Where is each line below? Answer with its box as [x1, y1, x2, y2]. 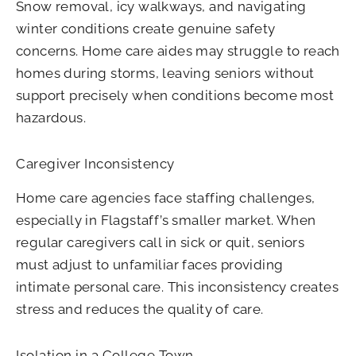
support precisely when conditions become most [16, 87, 334, 104]
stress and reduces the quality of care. [16, 300, 264, 317]
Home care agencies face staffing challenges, [16, 189, 315, 206]
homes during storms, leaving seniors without [16, 65, 315, 82]
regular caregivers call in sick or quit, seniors [16, 234, 305, 250]
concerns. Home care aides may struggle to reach [16, 43, 340, 60]
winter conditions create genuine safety [16, 21, 276, 37]
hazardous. [16, 110, 87, 126]
